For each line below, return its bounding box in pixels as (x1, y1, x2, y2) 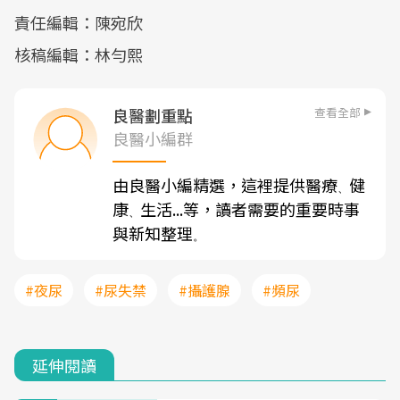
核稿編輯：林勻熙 (14, 43, 143, 66)
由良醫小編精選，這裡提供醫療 (112, 173, 337, 196)
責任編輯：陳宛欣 (14, 11, 143, 34)
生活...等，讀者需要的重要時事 (140, 197, 360, 221)
